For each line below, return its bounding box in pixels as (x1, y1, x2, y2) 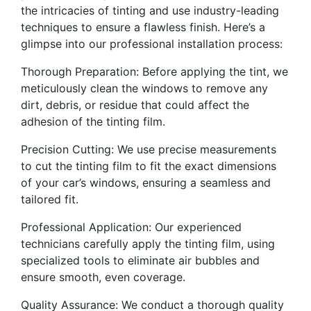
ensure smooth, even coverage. (21, 270, 185, 285)
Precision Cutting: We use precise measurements (21, 142, 276, 157)
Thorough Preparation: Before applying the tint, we (21, 65, 288, 79)
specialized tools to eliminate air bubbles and (21, 253, 260, 268)
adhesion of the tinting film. (21, 115, 165, 129)
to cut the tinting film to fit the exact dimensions (21, 159, 276, 174)
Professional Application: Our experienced (21, 220, 242, 235)
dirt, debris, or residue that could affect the (21, 98, 249, 112)
